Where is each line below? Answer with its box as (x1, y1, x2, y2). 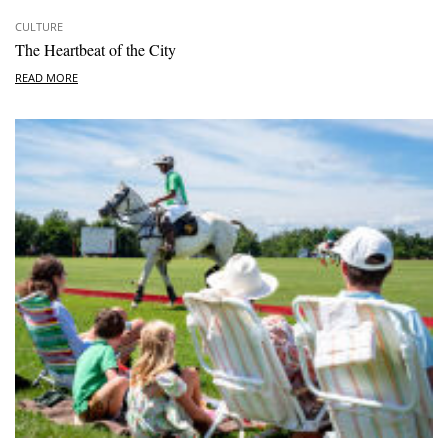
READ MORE (15, 70, 78, 86)
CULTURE (15, 19, 63, 35)
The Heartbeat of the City (15, 39, 176, 61)
